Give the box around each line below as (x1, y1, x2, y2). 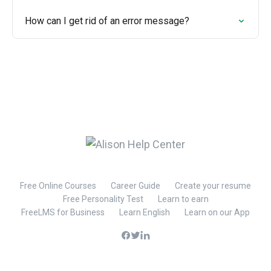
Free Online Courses (20, 181, 96, 191)
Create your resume (175, 181, 251, 191)
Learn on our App (184, 207, 250, 217)
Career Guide (111, 181, 160, 191)
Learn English (119, 207, 170, 217)
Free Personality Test (62, 194, 143, 204)
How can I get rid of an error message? (25, 15, 189, 27)
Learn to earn (157, 194, 209, 204)
